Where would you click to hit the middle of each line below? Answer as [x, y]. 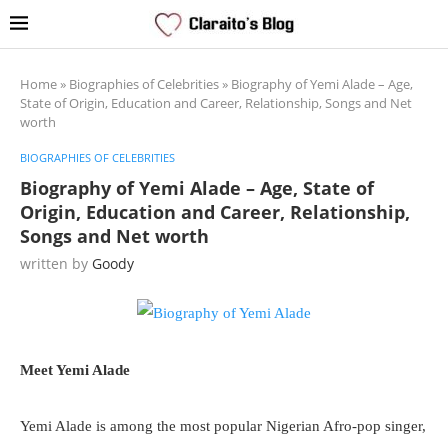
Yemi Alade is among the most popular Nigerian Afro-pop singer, [223, 426]
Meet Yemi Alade [75, 370]
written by [56, 263]
